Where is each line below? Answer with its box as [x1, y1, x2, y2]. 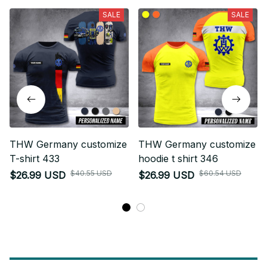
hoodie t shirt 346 [138, 152, 218, 164]
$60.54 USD [199, 168, 241, 178]
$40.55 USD [70, 168, 112, 178]
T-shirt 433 [10, 152, 60, 164]
